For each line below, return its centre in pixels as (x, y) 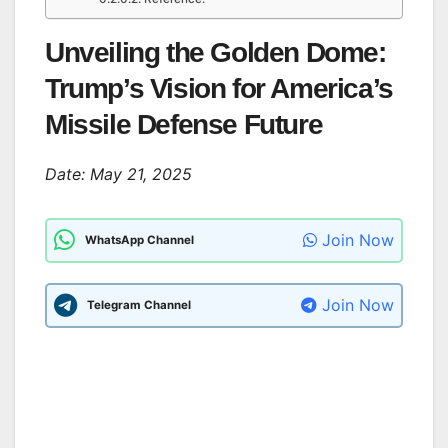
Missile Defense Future (184, 124)
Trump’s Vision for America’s (219, 88)
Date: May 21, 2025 (118, 173)
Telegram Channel (139, 304)
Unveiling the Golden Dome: (215, 52)
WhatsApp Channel (139, 239)
